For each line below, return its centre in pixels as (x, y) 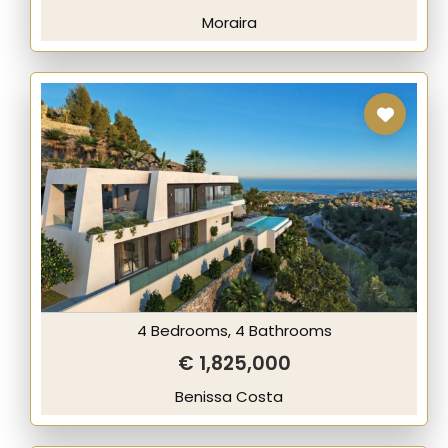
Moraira (229, 22)
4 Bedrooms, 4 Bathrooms (234, 330)
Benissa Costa (229, 396)
